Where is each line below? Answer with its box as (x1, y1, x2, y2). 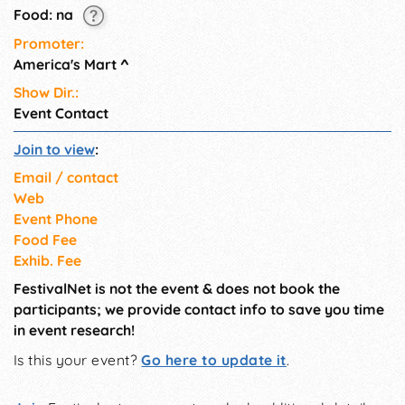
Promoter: (14, 33, 84, 52)
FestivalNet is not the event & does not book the (14, 278, 340, 297)
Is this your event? (14, 350, 142, 369)
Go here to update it (141, 350, 287, 369)
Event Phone (14, 209, 98, 228)
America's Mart (14, 54, 117, 73)
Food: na (14, 5, 77, 24)
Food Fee (14, 230, 77, 249)
